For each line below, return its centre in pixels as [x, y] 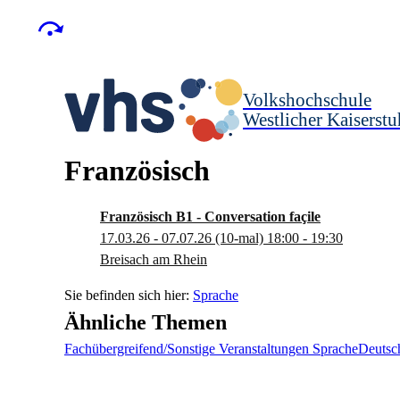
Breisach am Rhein [154, 259]
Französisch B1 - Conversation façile [210, 217]
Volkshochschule [307, 100]
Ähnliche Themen [146, 322]
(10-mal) [239, 238]
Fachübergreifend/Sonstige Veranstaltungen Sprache [211, 349]
